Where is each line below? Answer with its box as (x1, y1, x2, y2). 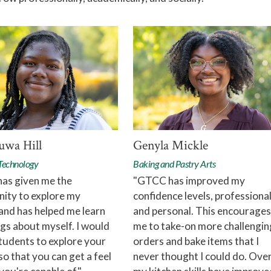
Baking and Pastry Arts (133, 158, 216, 170)
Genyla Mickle (133, 137, 208, 155)
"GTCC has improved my (133, 174, 245, 188)
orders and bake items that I (133, 235, 259, 248)
